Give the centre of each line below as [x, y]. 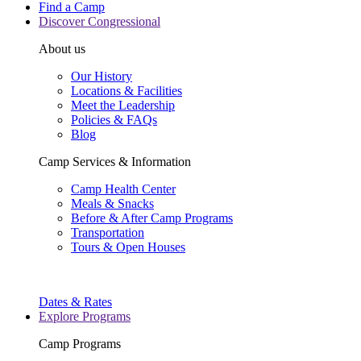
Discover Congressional [100, 21]
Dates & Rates [75, 302]
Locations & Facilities [127, 91]
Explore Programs [85, 316]
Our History [102, 76]
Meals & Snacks [112, 203]
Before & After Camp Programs [152, 218]
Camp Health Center [123, 189]
